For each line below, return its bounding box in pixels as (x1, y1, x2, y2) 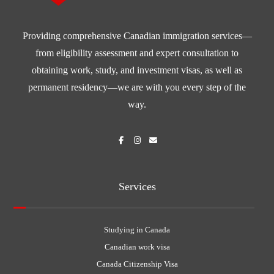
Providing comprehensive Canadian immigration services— (22, 31, 252, 42)
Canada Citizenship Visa (96, 259, 178, 269)
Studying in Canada (104, 225, 170, 235)
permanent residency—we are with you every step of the (28, 82, 246, 93)
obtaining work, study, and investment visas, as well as (32, 65, 242, 76)
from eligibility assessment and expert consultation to (35, 48, 239, 59)
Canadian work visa (104, 242, 170, 252)
